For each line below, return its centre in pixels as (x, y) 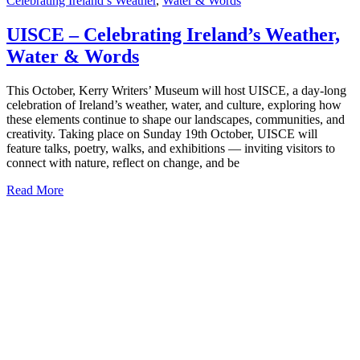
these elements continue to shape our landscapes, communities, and (176, 119)
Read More (35, 190)
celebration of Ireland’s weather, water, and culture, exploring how (174, 104)
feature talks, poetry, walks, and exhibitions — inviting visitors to (171, 148)
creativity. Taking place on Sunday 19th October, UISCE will (162, 133)
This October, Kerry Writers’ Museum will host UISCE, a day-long (176, 90)
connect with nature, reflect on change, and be (123, 162)
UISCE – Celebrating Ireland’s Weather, (173, 35)
